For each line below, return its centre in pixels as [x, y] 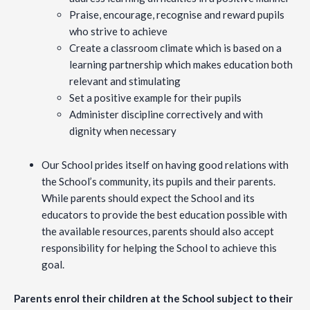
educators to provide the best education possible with [164, 215]
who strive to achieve [118, 31]
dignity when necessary [123, 131]
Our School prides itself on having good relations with [165, 165]
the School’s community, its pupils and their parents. [158, 182]
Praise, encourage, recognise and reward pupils [177, 15]
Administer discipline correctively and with [166, 115]
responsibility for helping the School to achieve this [159, 248]
